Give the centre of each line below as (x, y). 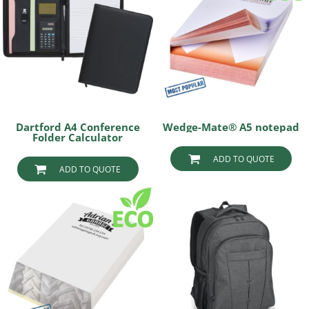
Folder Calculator (78, 137)
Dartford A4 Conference (78, 127)
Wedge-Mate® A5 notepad (231, 127)
